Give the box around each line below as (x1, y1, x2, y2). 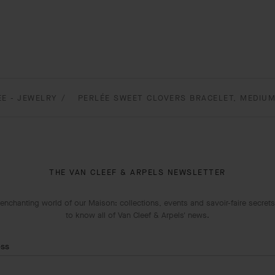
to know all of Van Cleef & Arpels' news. (66, 210, 209, 220)
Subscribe (88, 257, 131, 269)
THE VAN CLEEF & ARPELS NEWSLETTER (49, 167, 226, 177)
